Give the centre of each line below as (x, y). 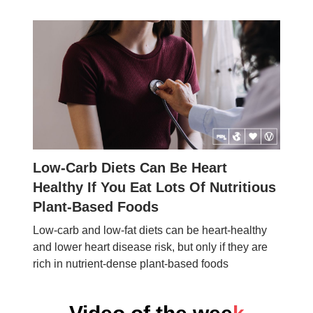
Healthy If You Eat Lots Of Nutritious (154, 188)
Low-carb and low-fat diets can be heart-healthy (150, 231)
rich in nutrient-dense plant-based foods (131, 264)
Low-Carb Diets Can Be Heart (130, 168)
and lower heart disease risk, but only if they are (150, 247)
